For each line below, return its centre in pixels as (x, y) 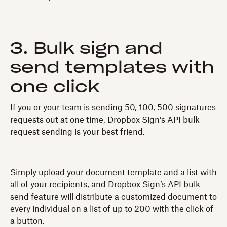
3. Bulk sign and (86, 48)
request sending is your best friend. (78, 132)
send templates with (112, 68)
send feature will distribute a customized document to (113, 197)
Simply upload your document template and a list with (113, 173)
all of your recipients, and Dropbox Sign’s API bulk (105, 185)
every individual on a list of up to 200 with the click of (112, 209)
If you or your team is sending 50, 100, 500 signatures (113, 108)
